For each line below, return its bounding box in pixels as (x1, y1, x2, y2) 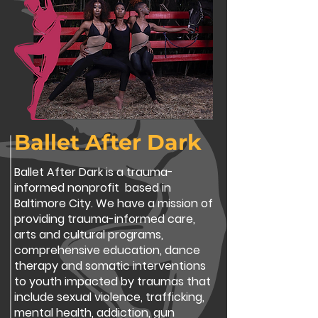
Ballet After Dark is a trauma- (14, 164, 173, 180)
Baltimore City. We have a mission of (14, 195, 213, 212)
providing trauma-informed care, (14, 211, 195, 227)
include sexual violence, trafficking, (14, 289, 204, 305)
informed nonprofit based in (14, 180, 171, 196)
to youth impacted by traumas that (14, 273, 211, 290)
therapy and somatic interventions (14, 258, 206, 274)
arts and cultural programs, (14, 226, 163, 243)
